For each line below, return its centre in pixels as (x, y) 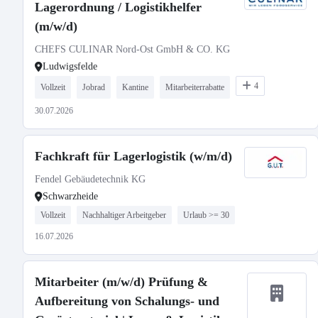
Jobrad (94, 87)
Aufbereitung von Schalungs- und (127, 301)
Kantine (135, 87)
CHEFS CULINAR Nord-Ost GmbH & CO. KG (132, 49)
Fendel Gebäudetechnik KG (90, 179)
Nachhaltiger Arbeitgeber (124, 215)
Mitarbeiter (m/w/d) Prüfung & (121, 282)
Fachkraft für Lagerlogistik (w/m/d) (133, 156)
